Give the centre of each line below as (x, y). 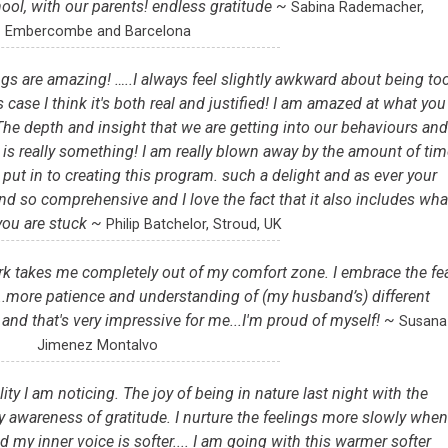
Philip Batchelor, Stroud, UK (194, 225)
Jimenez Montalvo (98, 346)
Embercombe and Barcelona (97, 32)
